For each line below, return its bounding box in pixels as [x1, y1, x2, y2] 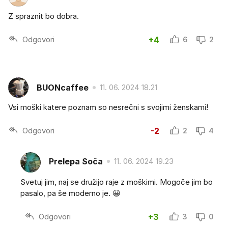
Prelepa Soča [49, 156, 103, 166]
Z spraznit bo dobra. [8, 11, 79, 21]
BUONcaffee [37, 82, 89, 93]
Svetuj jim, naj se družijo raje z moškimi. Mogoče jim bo [20, 177, 213, 187]
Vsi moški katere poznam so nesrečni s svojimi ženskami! [8, 102, 208, 112]
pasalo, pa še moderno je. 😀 [20, 188, 121, 198]
